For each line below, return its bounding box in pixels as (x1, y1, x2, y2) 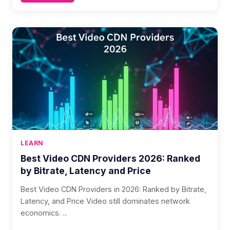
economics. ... (21, 208, 67, 217)
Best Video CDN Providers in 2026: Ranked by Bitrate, (21, 185, 206, 194)
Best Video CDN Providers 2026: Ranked (21, 153, 200, 164)
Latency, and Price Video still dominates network (21, 197, 190, 205)
